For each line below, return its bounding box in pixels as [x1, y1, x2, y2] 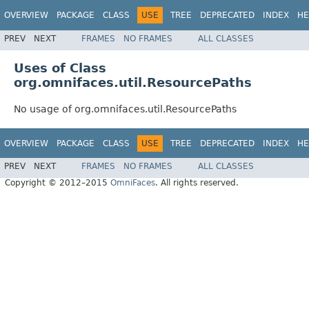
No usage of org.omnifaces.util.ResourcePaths [14, 103, 237, 114]
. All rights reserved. [155, 178, 239, 188]
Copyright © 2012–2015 [5, 178, 110, 188]
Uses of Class [14, 60, 106, 75]
